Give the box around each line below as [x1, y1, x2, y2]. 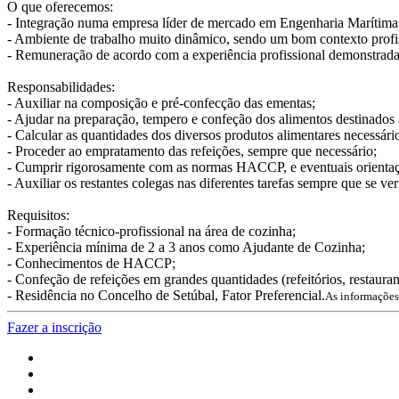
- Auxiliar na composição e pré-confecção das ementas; [7, 94, 315, 110]
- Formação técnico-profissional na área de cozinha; [7, 223, 296, 239]
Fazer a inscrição [7, 319, 102, 335]
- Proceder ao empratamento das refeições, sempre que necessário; [7, 142, 377, 159]
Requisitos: [7, 207, 69, 223]
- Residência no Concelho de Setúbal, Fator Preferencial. [7, 287, 325, 303]
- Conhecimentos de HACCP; [7, 255, 175, 271]
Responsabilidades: [7, 78, 115, 94]
